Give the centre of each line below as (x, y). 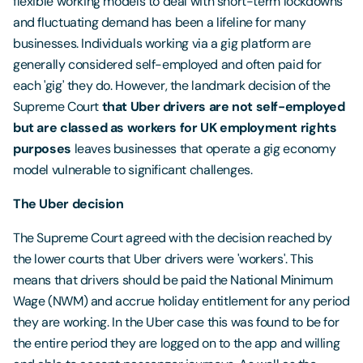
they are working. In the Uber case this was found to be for (176, 322)
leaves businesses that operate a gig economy (203, 149)
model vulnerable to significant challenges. (133, 170)
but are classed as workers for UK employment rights (175, 128)
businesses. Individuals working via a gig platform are (162, 43)
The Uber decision (68, 204)
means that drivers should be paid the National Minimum (173, 280)
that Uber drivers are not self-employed (223, 107)
